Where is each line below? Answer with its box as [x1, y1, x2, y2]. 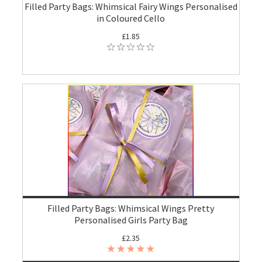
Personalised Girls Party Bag [74, 214, 188, 226]
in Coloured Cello [96, 12, 166, 24]
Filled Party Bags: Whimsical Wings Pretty [47, 202, 215, 214]
